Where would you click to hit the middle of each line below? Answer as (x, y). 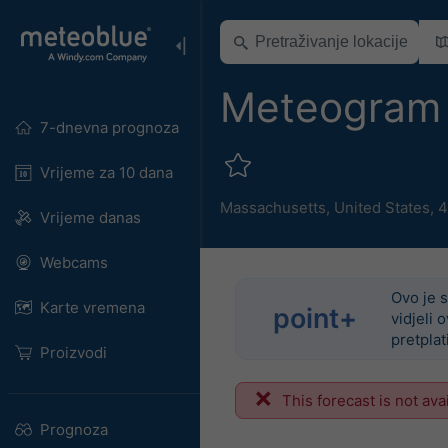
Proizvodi (73, 352)
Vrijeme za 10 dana (106, 172)
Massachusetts (273, 207)
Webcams (73, 262)
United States (382, 207)
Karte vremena (92, 307)
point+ (315, 318)
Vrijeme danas (90, 217)
